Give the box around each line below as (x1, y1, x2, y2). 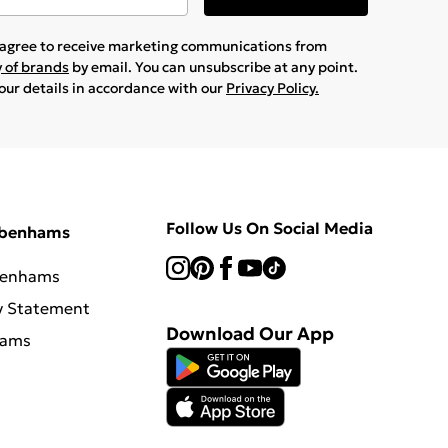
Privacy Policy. (226, 78, 319, 97)
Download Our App (166, 321, 335, 345)
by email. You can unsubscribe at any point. (69, 57, 358, 76)
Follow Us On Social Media (166, 217, 374, 238)
